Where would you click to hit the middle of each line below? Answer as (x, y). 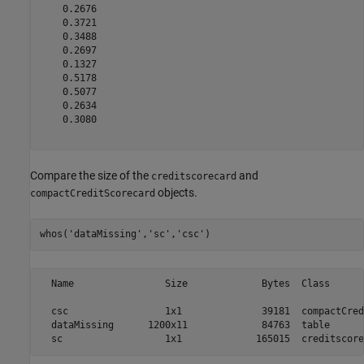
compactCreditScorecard (93, 193)
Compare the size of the (91, 175)
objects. (176, 192)
